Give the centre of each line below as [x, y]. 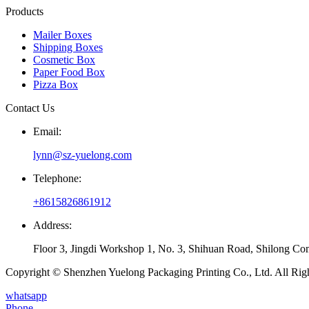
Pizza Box [56, 85]
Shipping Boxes [68, 48]
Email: [47, 132]
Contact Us [30, 108]
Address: [52, 226]
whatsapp [26, 296]
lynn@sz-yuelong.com [82, 155]
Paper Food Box [69, 72]
